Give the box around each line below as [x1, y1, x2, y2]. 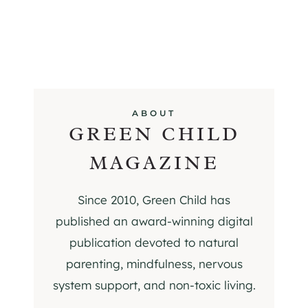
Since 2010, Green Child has [78, 192, 230, 207]
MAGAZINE [89, 150, 219, 175]
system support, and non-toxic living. [52, 277, 256, 292]
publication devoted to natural [69, 234, 239, 250]
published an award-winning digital [55, 213, 253, 228]
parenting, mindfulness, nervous [65, 256, 243, 271]
